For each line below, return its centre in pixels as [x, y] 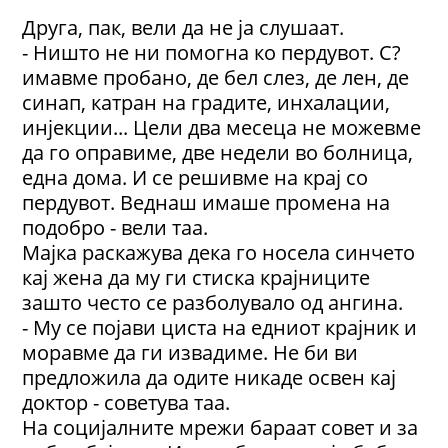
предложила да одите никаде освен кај [209, 377]
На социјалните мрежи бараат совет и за [220, 427]
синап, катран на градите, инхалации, [206, 102]
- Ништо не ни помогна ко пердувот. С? [212, 52]
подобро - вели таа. [115, 227]
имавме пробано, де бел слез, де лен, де [216, 77]
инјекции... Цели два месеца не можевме [222, 127]
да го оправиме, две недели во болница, [218, 152]
